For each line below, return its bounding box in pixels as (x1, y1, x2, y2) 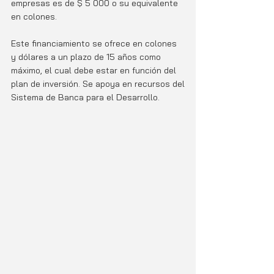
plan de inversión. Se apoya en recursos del (11, 78, 185, 90)
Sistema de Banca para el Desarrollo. (11, 92, 160, 103)
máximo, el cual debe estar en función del (11, 65, 179, 76)
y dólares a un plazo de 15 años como (11, 51, 161, 63)
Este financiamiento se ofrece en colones (11, 38, 179, 50)
